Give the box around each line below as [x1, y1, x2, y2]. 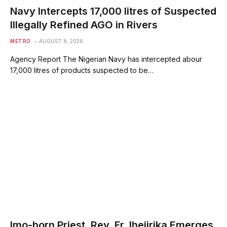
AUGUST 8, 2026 [39, 37, 83, 44]
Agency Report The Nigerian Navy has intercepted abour [10, 54, 202, 63]
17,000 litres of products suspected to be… [10, 65, 154, 74]
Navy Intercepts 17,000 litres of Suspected [10, 5, 216, 17]
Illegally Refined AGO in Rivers [10, 18, 158, 31]
